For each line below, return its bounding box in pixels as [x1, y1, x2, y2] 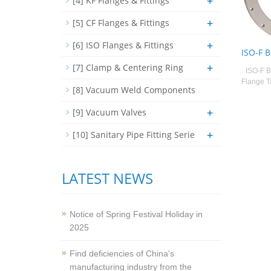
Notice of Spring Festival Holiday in [70, 209, 203, 219]
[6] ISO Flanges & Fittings [73, 39, 174, 51]
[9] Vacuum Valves [73, 106, 146, 118]
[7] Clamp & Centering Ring [73, 62, 183, 73]
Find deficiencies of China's [70, 249, 174, 258]
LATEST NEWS [62, 168, 153, 188]
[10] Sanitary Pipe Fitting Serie [73, 129, 195, 140]
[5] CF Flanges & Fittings [73, 17, 169, 28]
